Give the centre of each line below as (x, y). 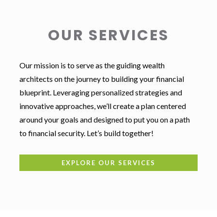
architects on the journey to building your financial (102, 79)
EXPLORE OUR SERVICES (108, 163)
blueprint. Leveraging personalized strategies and (101, 93)
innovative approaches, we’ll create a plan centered (103, 106)
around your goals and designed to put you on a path (105, 120)
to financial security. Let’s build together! (86, 133)
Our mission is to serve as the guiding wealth (92, 65)
